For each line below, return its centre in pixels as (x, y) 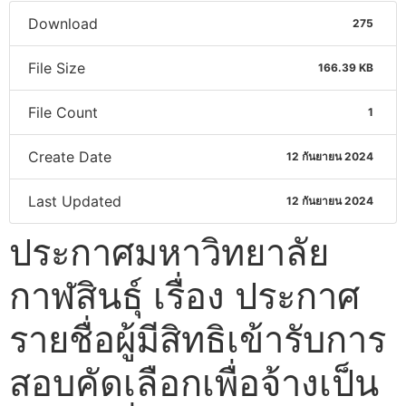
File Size (57, 68)
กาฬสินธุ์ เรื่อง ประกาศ (184, 295)
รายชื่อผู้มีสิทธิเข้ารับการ (198, 339)
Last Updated (75, 201)
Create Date (70, 156)
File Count (63, 112)
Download (63, 23)
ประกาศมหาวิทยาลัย (169, 252)
